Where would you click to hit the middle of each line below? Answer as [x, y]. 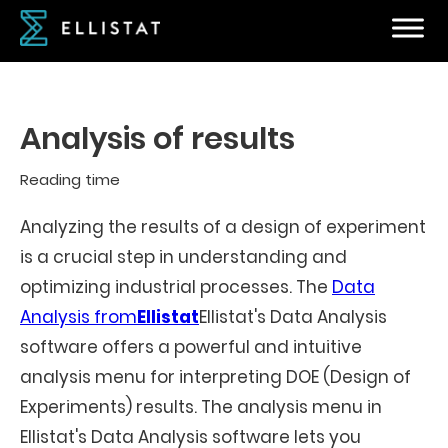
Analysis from [78, 317]
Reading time [70, 179]
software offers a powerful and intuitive [191, 347]
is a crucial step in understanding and [183, 257]
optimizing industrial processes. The [176, 287]
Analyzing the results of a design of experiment [223, 227]
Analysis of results [157, 138]
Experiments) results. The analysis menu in [201, 407]
